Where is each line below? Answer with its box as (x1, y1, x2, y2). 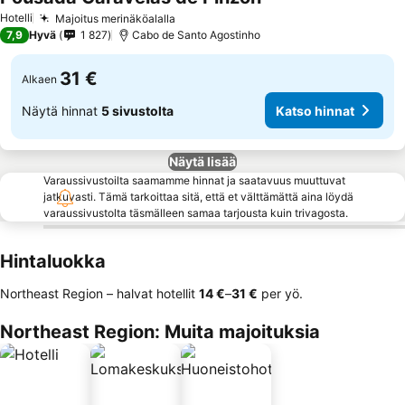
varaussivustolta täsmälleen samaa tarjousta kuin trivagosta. (43, 206, 348, 220)
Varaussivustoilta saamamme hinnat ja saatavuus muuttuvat (43, 174, 345, 187)
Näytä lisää (169, 154, 236, 169)
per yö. (258, 286, 303, 301)
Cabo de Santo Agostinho (132, 28, 260, 42)
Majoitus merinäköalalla (55, 11, 175, 25)
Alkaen (22, 71, 57, 86)
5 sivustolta (101, 102, 174, 118)
